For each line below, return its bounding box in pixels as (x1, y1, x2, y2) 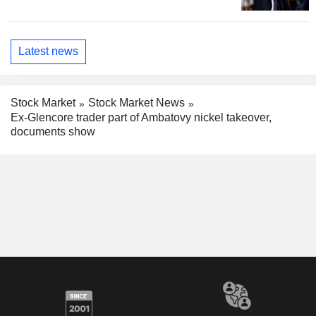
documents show (11, 125, 95, 138)
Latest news (18, 45, 78, 58)
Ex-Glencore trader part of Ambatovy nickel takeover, (11, 111, 272, 123)
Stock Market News (88, 96, 185, 109)
